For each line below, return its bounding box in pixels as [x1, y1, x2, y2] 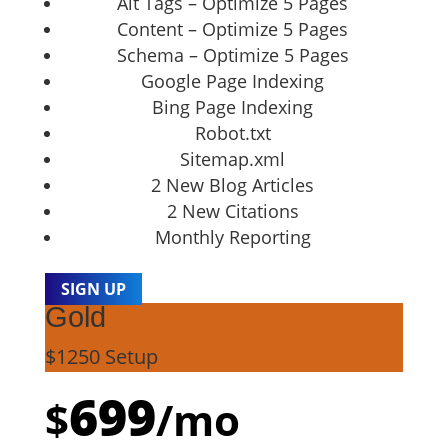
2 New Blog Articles [151, 172, 315, 197]
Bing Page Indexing [152, 94, 314, 119]
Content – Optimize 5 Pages [117, 16, 349, 41]
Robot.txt [194, 120, 271, 145]
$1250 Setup [44, 342, 158, 370]
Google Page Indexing [141, 68, 325, 93]
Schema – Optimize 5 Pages [116, 42, 349, 67]
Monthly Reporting [154, 224, 311, 249]
